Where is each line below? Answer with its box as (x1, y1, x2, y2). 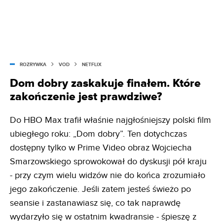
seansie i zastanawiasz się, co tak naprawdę (10, 197, 181, 208)
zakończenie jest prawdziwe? (10, 89, 162, 104)
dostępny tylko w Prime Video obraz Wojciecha (10, 142, 192, 153)
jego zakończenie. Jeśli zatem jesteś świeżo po (10, 184, 191, 194)
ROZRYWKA (20, 61, 46, 68)
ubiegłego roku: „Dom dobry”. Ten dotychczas (10, 128, 187, 139)
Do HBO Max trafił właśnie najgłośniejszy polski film (10, 114, 211, 125)
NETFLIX (82, 61, 102, 68)
